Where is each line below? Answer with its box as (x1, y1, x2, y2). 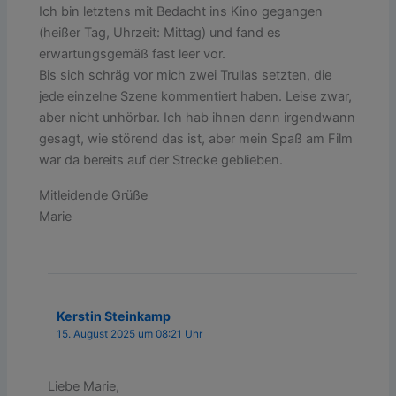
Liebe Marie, (48, 377, 120, 394)
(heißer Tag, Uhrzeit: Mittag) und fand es (39, 24, 282, 41)
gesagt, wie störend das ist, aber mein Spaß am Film (39, 130, 354, 147)
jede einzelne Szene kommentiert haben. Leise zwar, (39, 88, 353, 104)
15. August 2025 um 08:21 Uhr (56, 328, 202, 341)
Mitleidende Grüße (39, 187, 148, 203)
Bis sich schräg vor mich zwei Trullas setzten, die (39, 66, 332, 83)
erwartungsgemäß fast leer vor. (39, 45, 226, 62)
